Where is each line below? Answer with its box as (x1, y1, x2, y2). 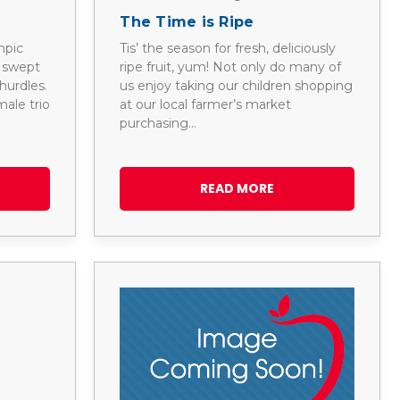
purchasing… (120, 114, 197, 131)
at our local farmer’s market (120, 96, 292, 112)
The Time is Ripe (120, 12, 254, 30)
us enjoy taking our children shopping (120, 77, 354, 94)
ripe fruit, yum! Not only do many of (120, 58, 342, 75)
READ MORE (199, 179, 274, 197)
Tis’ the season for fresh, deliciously (120, 39, 337, 56)
